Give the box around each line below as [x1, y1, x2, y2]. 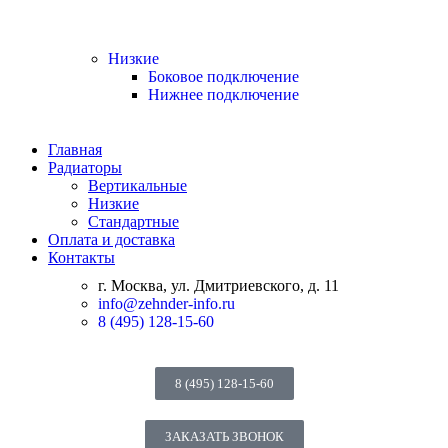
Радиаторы [48, 159, 122, 176]
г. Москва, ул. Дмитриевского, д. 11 [98, 277, 339, 294]
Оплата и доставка [48, 231, 175, 248]
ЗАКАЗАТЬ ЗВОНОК [164, 429, 284, 444]
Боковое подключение [148, 68, 299, 85]
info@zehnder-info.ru [98, 295, 235, 312]
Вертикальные [88, 177, 187, 194]
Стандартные [88, 213, 179, 230]
